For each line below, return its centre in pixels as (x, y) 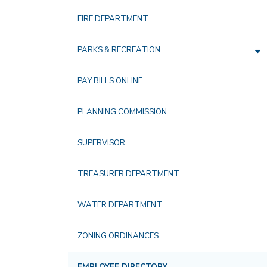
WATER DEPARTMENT (120, 205)
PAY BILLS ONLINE (110, 81)
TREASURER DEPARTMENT (128, 174)
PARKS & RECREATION (119, 50)
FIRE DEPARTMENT (113, 19)
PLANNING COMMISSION (122, 112)
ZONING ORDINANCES (118, 236)
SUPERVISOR (101, 143)
